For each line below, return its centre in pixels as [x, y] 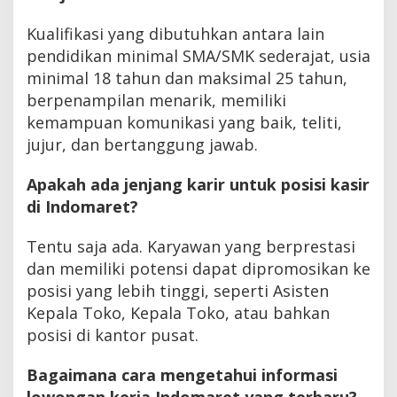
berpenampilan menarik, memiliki [156, 100]
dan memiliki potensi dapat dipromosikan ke [198, 268]
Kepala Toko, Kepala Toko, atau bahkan [178, 312]
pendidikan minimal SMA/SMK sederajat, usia [198, 55]
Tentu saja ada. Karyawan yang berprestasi [191, 246]
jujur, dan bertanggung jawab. [142, 144]
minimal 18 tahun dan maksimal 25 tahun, [187, 78]
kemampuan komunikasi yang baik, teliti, [184, 122]
